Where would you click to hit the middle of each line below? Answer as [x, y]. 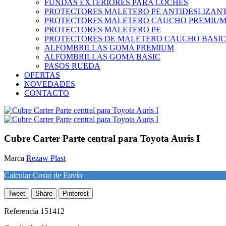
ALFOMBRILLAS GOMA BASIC [102, 56]
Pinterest [76, 193]
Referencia [22, 211]
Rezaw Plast [46, 158]
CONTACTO [47, 93]
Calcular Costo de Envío [43, 175]
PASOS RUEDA [72, 66]
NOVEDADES [50, 84]
